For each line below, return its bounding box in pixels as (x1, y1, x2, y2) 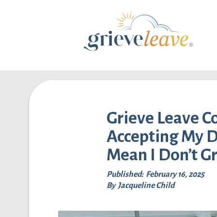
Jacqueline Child (118, 181, 174, 190)
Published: (107, 170, 143, 179)
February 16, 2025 (146, 170, 204, 179)
